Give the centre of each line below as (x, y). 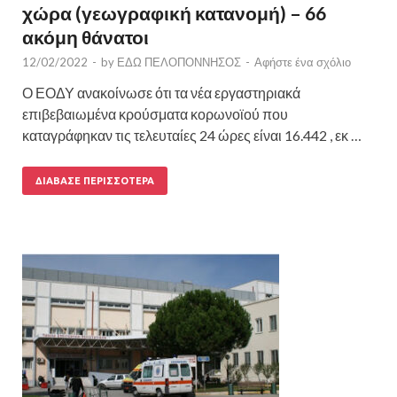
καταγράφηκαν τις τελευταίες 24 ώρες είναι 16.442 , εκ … (192, 135)
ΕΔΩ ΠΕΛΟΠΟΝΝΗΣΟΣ (179, 62)
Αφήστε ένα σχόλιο (303, 62)
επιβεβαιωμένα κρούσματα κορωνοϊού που (155, 113)
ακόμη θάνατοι (86, 36)
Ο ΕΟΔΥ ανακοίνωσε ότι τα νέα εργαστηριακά (161, 92)
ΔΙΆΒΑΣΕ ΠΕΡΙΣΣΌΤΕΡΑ (95, 180)
